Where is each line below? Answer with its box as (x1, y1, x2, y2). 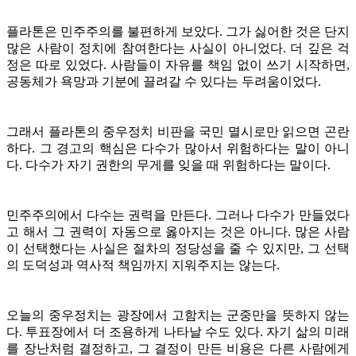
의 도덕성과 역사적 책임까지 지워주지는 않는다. (6, 257, 280, 272)
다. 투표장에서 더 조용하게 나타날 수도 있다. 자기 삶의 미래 (6, 324, 350, 339)
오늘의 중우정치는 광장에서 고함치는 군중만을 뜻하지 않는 (6, 308, 350, 322)
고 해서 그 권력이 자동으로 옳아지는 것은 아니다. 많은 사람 (6, 224, 350, 238)
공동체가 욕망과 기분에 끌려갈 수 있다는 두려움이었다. (6, 74, 321, 88)
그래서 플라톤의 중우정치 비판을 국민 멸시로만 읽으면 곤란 (6, 124, 350, 138)
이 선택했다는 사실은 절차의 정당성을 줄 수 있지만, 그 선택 (6, 241, 350, 255)
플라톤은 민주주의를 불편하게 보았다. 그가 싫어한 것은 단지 (6, 24, 350, 38)
